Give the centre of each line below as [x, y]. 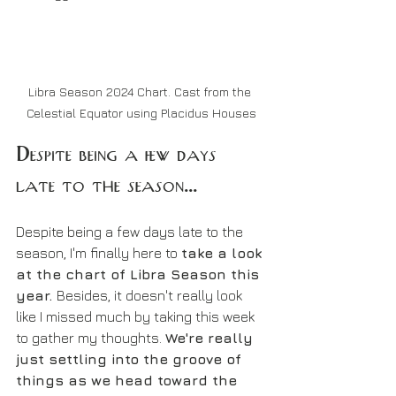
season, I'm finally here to [99, 253]
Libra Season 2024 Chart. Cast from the [141, 92]
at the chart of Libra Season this [140, 274]
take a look [224, 253]
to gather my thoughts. [91, 338]
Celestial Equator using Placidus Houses [141, 113]
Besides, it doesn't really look [151, 296]
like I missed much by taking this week [137, 317]
